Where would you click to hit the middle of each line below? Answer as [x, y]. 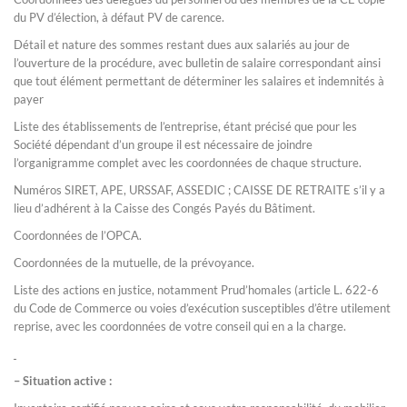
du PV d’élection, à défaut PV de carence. [119, 17]
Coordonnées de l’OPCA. [78, 235]
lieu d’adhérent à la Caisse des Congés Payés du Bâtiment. [164, 208]
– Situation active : [63, 381]
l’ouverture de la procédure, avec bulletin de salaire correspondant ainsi [197, 63]
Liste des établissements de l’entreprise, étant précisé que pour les [185, 126]
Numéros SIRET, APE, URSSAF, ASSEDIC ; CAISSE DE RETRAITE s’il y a [199, 190]
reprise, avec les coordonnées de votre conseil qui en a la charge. [180, 326]
